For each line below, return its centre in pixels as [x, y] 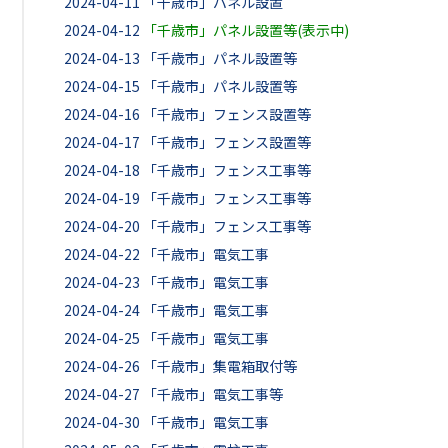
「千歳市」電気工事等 [213, 394]
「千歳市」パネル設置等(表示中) [246, 30]
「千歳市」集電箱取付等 [220, 366]
